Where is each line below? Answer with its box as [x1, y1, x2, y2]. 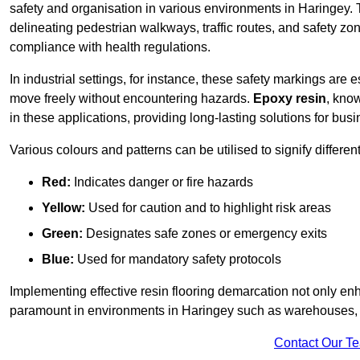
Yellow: [42, 201, 85, 215]
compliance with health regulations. [10, 40, 211, 55]
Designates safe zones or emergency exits [83, 227, 327, 241]
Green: [42, 227, 83, 241]
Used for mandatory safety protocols [74, 252, 281, 267]
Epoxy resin [253, 92, 326, 106]
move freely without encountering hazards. [10, 92, 253, 106]
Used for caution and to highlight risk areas [85, 201, 331, 215]
